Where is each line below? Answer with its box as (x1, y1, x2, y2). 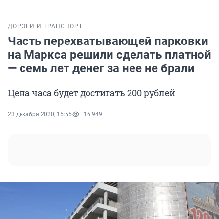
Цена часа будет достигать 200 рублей (8, 87, 175, 99)
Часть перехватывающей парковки (8, 34, 208, 48)
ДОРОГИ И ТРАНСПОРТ (8, 23, 83, 30)
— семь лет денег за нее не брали (8, 62, 195, 76)
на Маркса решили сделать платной (8, 48, 211, 62)
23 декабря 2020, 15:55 (8, 111, 72, 118)
